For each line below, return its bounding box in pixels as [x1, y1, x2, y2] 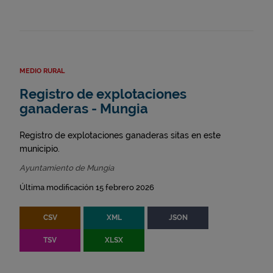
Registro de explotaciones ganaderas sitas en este [19, 130, 221, 141]
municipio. [19, 144, 60, 154]
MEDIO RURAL [19, 67, 65, 76]
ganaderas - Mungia [19, 101, 148, 117]
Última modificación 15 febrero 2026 [19, 183, 154, 193]
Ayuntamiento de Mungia [19, 163, 114, 173]
